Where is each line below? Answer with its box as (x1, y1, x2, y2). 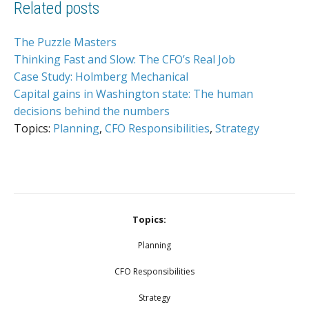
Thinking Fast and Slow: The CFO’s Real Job (14, 52, 235, 68)
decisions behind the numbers (14, 103, 170, 119)
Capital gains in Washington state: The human (14, 86, 253, 102)
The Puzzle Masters (14, 34, 117, 50)
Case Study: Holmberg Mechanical (14, 69, 188, 85)
